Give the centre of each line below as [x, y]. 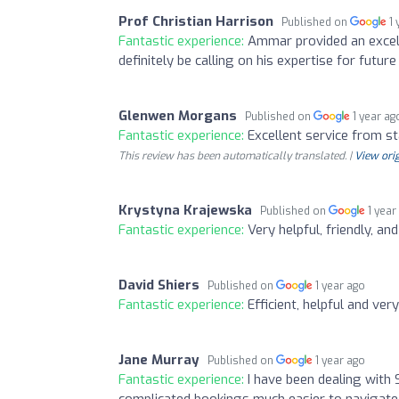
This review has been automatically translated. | [236, 155]
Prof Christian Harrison [196, 21]
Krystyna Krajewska [185, 210]
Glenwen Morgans [178, 115]
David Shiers [159, 285]
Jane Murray [159, 359]
